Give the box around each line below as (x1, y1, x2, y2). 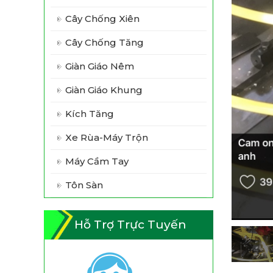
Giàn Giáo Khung (65, 84, 143, 96)
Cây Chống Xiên (65, 13, 140, 24)
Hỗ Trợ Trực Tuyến (74, 218, 186, 232)
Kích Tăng (65, 108, 114, 119)
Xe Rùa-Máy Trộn (65, 132, 148, 143)
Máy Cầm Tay (65, 155, 129, 167)
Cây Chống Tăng (65, 37, 144, 48)
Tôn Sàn (65, 179, 103, 191)
